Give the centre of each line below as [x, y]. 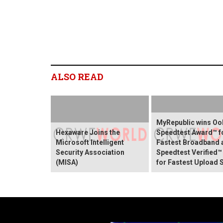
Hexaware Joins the [88, 132]
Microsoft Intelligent [90, 142]
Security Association [90, 152]
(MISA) [67, 162]
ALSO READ [77, 76]
